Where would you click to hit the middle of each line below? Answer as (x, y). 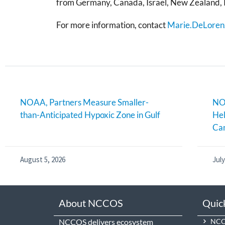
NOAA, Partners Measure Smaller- (84, 102)
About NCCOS (91, 203)
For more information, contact (112, 25)
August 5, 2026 (43, 159)
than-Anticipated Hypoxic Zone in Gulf (90, 115)
